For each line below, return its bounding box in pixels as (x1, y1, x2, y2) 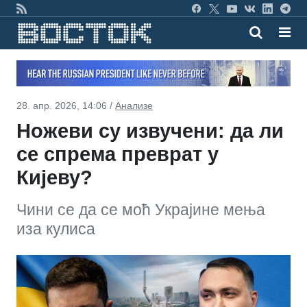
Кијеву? (16, 166, 93, 188)
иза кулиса (16, 219, 95, 238)
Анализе (115, 99, 153, 111)
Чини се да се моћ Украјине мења (16, 200, 265, 219)
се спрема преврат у (16, 143, 219, 165)
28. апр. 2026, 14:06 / (16, 99, 115, 111)
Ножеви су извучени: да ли (16, 119, 284, 142)
